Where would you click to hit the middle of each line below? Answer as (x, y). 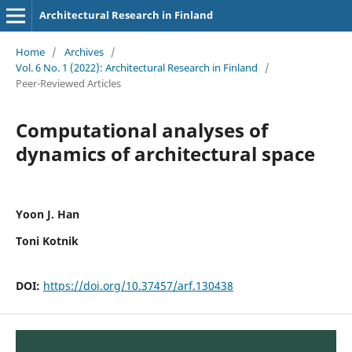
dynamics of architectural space (165, 153)
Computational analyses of (141, 130)
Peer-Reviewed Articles (68, 83)
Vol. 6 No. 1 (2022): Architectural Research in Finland (136, 67)
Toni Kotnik (47, 240)
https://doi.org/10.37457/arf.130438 (138, 285)
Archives (84, 51)
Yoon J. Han (47, 214)
